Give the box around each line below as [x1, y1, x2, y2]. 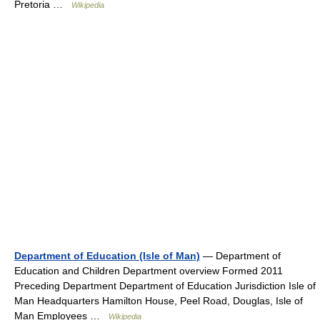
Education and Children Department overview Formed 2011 [14, 265, 283, 276]
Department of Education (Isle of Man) [14, 250, 200, 261]
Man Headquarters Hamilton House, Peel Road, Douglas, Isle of [14, 295, 303, 306]
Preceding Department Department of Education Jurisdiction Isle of [14, 280, 316, 291]
